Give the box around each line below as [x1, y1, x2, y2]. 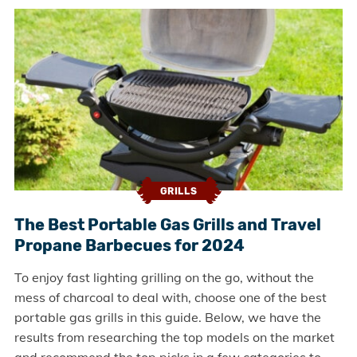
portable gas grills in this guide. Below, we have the [14, 309, 321, 326]
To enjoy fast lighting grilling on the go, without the [14, 269, 314, 286]
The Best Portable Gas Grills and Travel [14, 215, 321, 235]
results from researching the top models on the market [14, 329, 335, 346]
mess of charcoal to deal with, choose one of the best [14, 289, 327, 306]
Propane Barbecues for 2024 [14, 236, 245, 256]
